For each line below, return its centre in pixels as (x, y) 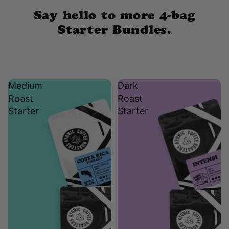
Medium (25, 86)
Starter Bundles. (114, 31)
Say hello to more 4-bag (114, 17)
